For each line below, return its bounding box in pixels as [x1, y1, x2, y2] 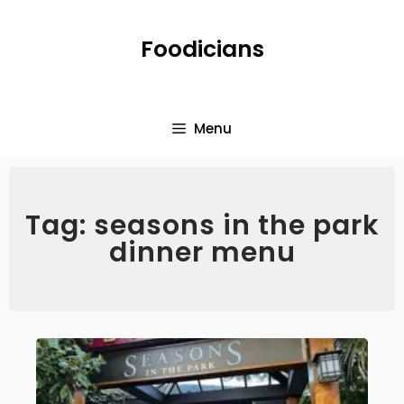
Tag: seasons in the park [24, 207, 380, 244]
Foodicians [140, 33, 264, 65]
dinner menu [108, 234, 296, 271]
